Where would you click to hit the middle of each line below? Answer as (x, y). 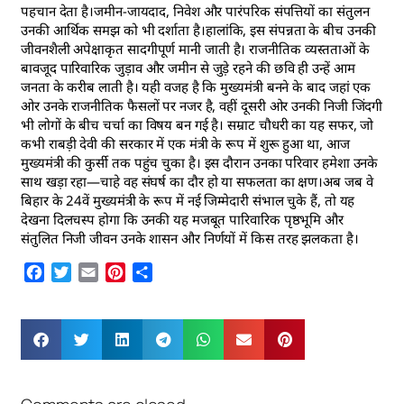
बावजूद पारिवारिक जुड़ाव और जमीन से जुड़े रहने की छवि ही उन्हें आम (188, 67)
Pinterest (156, 272)
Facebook (77, 272)
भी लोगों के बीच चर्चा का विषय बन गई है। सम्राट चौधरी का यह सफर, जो (197, 124)
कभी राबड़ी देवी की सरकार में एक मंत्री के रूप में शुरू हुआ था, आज (185, 143)
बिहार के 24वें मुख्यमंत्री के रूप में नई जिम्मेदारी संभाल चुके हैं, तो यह (188, 200)
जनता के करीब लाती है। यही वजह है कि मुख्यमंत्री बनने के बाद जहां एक (196, 86)
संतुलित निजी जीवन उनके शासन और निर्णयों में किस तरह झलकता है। (190, 238)
